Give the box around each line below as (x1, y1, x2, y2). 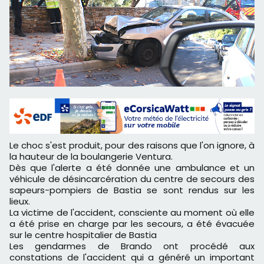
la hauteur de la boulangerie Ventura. (9, 150, 173, 163)
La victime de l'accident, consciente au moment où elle (9, 206, 255, 219)
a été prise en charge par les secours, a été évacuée (9, 217, 255, 230)
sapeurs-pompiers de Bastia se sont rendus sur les (9, 183, 255, 196)
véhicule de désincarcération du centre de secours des (9, 172, 255, 185)
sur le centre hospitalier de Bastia (9, 228, 157, 241)
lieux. (9, 194, 30, 207)
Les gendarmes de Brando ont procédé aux (9, 239, 255, 252)
